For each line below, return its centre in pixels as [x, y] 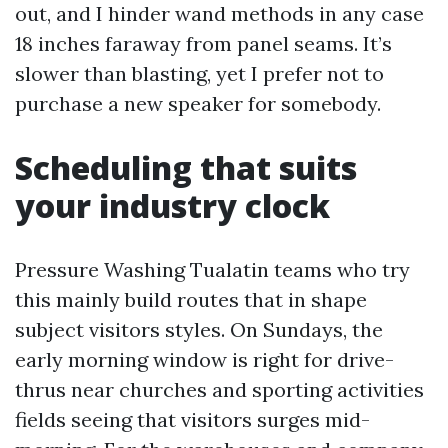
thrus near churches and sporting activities [219, 389]
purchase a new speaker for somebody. [198, 103]
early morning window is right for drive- [204, 359]
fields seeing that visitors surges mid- [192, 419]
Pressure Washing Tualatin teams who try [212, 269]
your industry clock [172, 205]
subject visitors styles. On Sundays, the [199, 329]
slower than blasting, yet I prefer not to [199, 73]
